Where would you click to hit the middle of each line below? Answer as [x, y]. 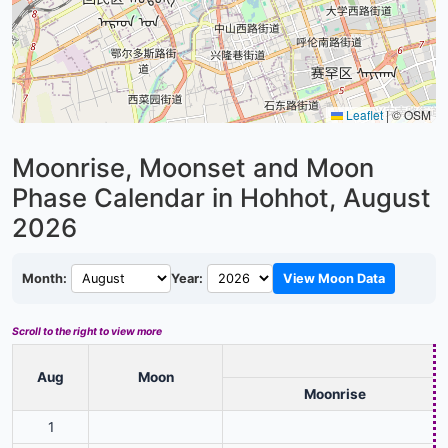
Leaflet [363, 114]
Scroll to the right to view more [87, 331]
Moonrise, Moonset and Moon [193, 167]
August [387, 197]
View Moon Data [334, 278]
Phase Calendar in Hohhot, [177, 197]
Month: [44, 278]
